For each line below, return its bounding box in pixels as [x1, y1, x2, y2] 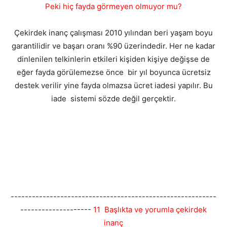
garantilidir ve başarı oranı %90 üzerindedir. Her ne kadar [12, 41, 215, 51]
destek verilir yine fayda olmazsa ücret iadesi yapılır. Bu [14, 81, 213, 91]
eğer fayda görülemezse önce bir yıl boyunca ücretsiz [16, 67, 211, 78]
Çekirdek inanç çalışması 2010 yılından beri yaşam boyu [14, 28, 213, 38]
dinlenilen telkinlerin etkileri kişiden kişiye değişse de [17, 54, 210, 64]
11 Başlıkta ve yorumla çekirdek [93, 205, 207, 215]
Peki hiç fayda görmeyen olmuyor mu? [45, 2, 182, 12]
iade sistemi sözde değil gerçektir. [51, 94, 176, 104]
